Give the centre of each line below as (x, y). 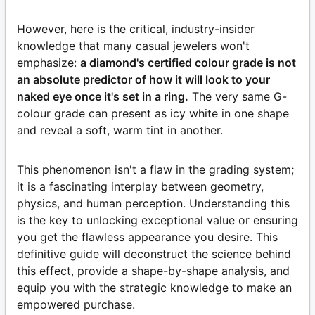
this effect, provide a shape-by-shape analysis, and (153, 270)
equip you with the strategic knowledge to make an (154, 287)
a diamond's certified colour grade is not (188, 62)
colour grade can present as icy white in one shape (153, 113)
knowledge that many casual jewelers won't (133, 45)
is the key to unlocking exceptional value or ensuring (157, 220)
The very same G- (239, 96)
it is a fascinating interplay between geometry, (140, 186)
